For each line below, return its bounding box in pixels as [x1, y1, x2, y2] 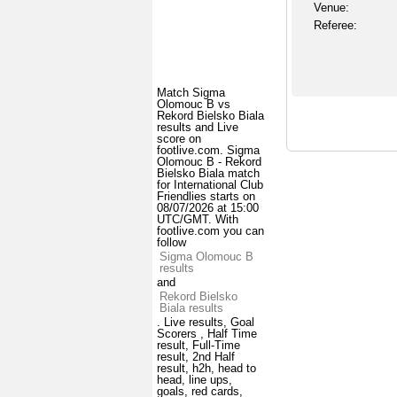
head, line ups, [157, 373, 232, 387]
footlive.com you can [157, 224, 264, 238]
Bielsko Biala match [157, 167, 260, 181]
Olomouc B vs [157, 97, 230, 112]
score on [157, 132, 201, 146]
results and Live [157, 121, 238, 135]
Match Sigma [157, 86, 225, 100]
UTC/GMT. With [157, 213, 238, 227]
